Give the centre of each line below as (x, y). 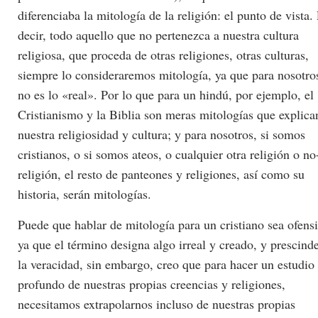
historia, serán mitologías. (84, 194)
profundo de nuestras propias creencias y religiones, (152, 284)
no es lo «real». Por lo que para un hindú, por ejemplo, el (166, 95)
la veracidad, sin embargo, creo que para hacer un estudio (166, 264)
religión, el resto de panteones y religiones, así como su (161, 174)
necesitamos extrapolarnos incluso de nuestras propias (157, 303)
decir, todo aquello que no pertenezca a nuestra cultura (158, 35)
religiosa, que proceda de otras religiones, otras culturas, (163, 55)
